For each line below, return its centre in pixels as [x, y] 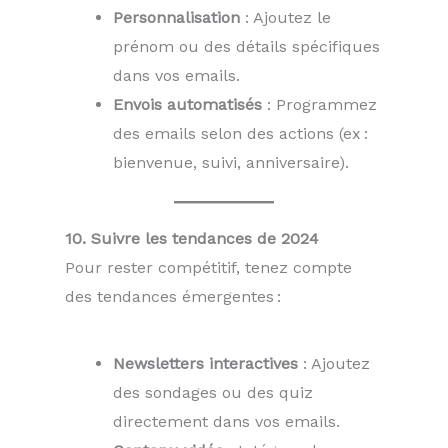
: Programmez [319, 104]
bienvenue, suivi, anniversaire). [231, 162]
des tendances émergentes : [173, 296]
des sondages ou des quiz [213, 393]
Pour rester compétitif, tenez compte [208, 267]
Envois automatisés [187, 104]
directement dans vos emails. [226, 422]
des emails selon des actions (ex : [240, 133]
